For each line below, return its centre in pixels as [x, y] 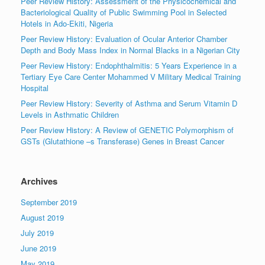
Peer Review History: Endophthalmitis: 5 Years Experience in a [129, 65]
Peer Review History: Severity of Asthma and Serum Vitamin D [129, 103]
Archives [39, 181]
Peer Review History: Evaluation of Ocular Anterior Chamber [124, 39]
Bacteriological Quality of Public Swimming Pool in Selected [124, 12]
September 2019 [49, 202]
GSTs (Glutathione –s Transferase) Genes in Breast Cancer [122, 141]
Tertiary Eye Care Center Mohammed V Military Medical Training [131, 77]
